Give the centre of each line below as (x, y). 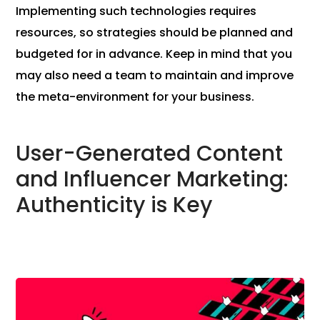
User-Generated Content (150, 154)
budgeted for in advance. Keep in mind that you (154, 54)
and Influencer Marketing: (152, 180)
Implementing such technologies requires (136, 11)
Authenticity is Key (114, 205)
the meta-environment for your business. (135, 97)
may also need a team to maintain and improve (155, 76)
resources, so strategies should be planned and (155, 33)
